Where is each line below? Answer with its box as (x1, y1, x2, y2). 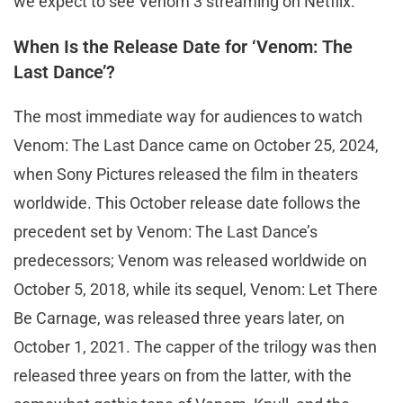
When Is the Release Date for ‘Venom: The (13, 35, 353, 58)
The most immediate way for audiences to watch (13, 106, 363, 126)
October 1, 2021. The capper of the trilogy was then (13, 336, 377, 356)
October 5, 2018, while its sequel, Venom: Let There (13, 279, 378, 299)
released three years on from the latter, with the (13, 365, 352, 385)
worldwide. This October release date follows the (13, 193, 361, 212)
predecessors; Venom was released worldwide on (13, 250, 367, 270)
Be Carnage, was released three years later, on (13, 308, 345, 327)
